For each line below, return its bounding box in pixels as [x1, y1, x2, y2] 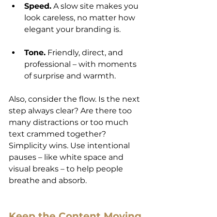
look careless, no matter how [24, 13, 137, 22]
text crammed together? [9, 129, 108, 139]
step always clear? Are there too [9, 106, 134, 115]
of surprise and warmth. [24, 71, 116, 80]
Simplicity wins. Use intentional [9, 140, 132, 150]
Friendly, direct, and [46, 47, 125, 57]
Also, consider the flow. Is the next [9, 94, 142, 104]
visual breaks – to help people [9, 164, 125, 173]
